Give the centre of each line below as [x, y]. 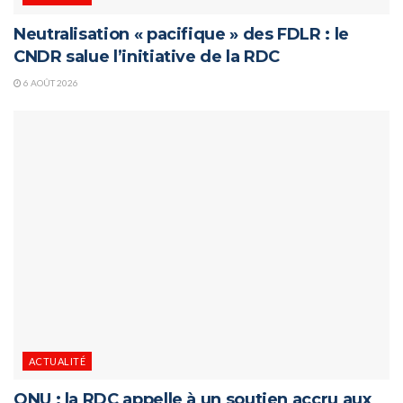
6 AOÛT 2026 [50, 83]
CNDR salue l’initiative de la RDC [147, 57]
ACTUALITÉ [57, 362]
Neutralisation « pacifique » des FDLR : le [181, 35]
